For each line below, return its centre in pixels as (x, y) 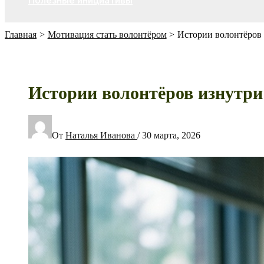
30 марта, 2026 (171, 135)
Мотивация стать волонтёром (107, 34)
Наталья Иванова (101, 135)
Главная (21, 34)
